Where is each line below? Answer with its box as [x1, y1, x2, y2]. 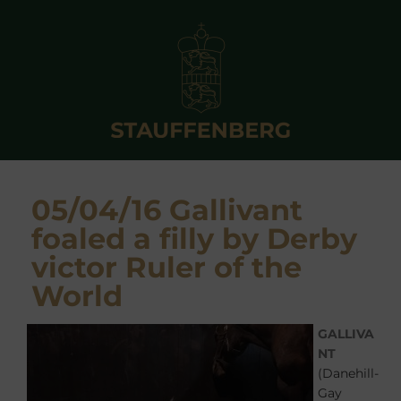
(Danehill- [318, 365, 379, 381]
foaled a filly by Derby [31, 221, 357, 256]
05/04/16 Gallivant [31, 192, 303, 227]
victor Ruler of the [31, 250, 302, 285]
